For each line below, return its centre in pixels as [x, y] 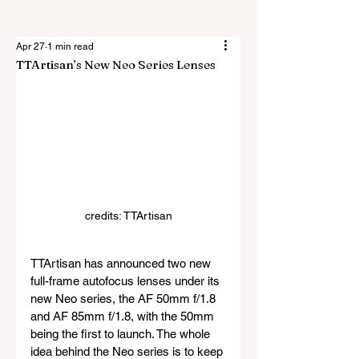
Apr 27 [30, 46]
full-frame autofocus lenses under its [127, 281]
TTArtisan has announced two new [122, 264]
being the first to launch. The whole [122, 334]
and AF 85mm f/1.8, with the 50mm [124, 317]
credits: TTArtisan [128, 216]
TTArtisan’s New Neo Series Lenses [116, 65]
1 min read [71, 46]
